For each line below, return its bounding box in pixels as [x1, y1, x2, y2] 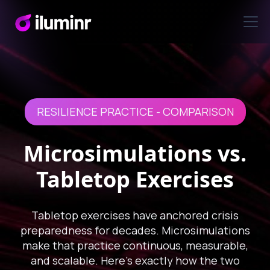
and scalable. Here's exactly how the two [30, 253, 240, 268]
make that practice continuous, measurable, [22, 238, 248, 253]
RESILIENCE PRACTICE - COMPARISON [36, 104, 234, 119]
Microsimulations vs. [24, 139, 246, 168]
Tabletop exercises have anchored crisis [31, 208, 239, 222]
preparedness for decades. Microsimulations [20, 223, 250, 237]
